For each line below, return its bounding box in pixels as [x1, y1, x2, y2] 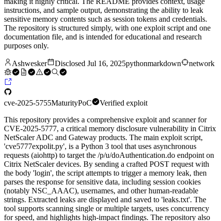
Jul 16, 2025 [87, 59, 126, 68]
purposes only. [4, 41, 49, 50]
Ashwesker [12, 59, 47, 68]
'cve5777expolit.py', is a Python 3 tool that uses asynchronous [4, 142, 196, 151]
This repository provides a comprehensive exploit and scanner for [4, 115, 207, 124]
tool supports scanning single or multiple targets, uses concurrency [4, 204, 209, 213]
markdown [147, 59, 181, 68]
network [189, 59, 215, 68]
